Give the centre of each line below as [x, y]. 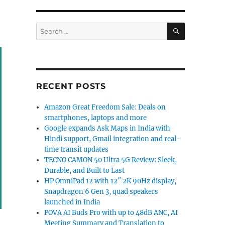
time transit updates [77, 149]
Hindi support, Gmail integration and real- [113, 139]
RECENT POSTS [71, 86]
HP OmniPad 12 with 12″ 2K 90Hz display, [110, 181]
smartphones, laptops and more [96, 118]
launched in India [72, 202]
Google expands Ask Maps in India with [107, 128]
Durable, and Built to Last [85, 171]
